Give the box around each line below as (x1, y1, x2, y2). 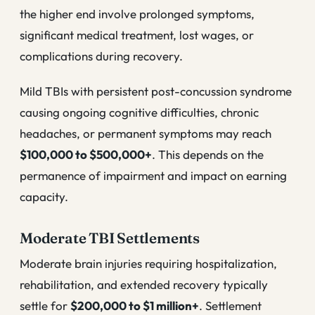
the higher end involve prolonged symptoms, (20, 6, 255, 22)
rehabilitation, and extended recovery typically (20, 277, 268, 292)
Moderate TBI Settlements (20, 229, 200, 247)
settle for (20, 298, 70, 314)
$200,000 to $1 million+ (70, 298, 199, 314)
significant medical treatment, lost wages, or (20, 27, 254, 43)
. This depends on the (152, 146, 264, 162)
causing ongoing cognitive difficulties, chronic (20, 104, 259, 120)
